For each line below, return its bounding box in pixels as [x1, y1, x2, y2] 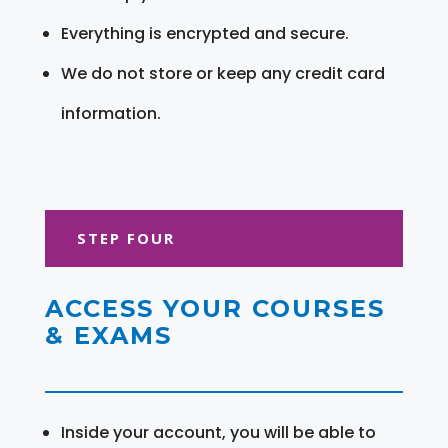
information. [60, 101, 161, 125]
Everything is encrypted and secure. [60, 21, 349, 45]
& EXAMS [44, 320, 172, 350]
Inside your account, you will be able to [60, 420, 376, 444]
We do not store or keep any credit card [60, 61, 385, 85]
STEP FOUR [76, 227, 175, 248]
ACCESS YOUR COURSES [44, 293, 385, 323]
